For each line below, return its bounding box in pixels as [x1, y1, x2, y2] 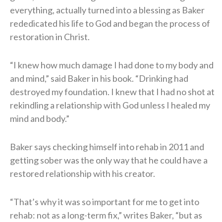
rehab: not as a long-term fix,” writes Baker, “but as [10, 209, 202, 221]
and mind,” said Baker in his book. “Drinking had [10, 72, 188, 84]
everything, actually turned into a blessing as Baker [10, 4, 205, 15]
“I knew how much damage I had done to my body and [10, 59, 214, 70]
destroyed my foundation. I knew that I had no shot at [10, 86, 215, 97]
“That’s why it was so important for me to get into [10, 196, 199, 207]
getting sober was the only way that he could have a [10, 154, 208, 166]
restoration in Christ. [10, 31, 90, 42]
